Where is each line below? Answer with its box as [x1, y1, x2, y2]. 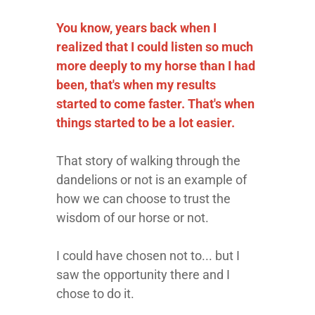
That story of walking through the [56, 153, 240, 168]
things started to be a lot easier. [56, 115, 235, 130]
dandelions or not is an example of [56, 172, 247, 187]
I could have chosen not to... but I [56, 248, 240, 263]
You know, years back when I [56, 20, 217, 35]
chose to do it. [56, 286, 134, 301]
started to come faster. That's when [56, 96, 255, 111]
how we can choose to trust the [56, 191, 231, 206]
